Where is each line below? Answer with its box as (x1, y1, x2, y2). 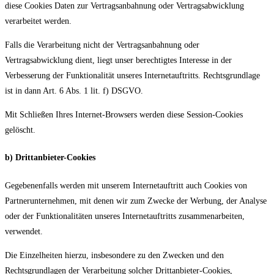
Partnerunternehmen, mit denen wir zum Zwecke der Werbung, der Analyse (5, 196, 267, 206)
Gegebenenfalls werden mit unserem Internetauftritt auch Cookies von (5, 180, 247, 190)
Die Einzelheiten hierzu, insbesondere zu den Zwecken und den (5, 250, 224, 260)
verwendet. (5, 226, 43, 236)
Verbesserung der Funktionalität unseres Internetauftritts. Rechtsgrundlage (5, 70, 260, 80)
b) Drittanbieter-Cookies (5, 153, 95, 163)
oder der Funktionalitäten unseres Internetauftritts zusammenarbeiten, (5, 211, 245, 221)
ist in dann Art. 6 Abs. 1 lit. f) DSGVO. (5, 86, 143, 95)
